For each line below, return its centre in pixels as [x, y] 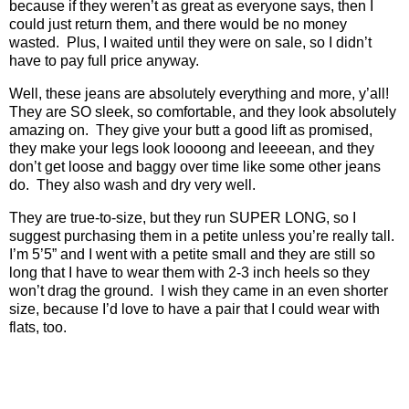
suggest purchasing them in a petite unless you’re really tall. [202, 236]
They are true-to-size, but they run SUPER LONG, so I [183, 217]
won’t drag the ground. [81, 290]
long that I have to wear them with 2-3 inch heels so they [189, 272]
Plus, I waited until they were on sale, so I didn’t [219, 43]
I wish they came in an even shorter [274, 290]
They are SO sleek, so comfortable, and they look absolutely [203, 111]
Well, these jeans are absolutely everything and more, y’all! [199, 93]
